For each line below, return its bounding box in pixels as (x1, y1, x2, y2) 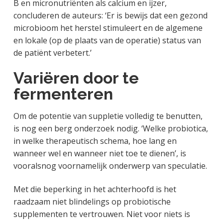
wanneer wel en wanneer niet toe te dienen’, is (13, 148, 186, 159)
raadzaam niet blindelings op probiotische (13, 196, 171, 208)
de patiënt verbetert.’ (13, 47, 92, 59)
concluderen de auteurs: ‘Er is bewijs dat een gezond (13, 10, 208, 21)
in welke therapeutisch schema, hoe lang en (13, 135, 177, 147)
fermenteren (13, 85, 113, 104)
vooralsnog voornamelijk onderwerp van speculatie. (13, 160, 207, 172)
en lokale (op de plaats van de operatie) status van (13, 35, 201, 46)
